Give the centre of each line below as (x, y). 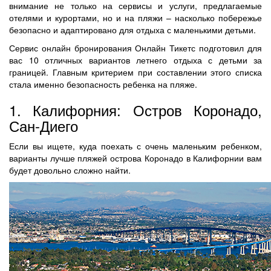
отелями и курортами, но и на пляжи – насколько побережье (135, 17)
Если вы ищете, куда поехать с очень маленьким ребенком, (135, 145)
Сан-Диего (44, 125)
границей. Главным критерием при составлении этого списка (135, 72)
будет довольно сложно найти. (70, 170)
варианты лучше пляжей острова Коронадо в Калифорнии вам (135, 158)
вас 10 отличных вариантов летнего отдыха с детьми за (135, 60)
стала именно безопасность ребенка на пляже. (103, 84)
